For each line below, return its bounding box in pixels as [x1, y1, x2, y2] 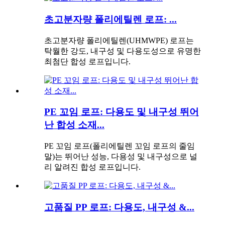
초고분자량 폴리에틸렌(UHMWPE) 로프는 [44, 36, 194, 45]
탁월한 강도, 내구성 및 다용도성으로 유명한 [44, 46, 201, 55]
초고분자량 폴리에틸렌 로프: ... [44, 14, 177, 25]
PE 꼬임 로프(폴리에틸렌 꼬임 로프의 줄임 [44, 142, 195, 151]
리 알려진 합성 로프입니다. [44, 163, 141, 172]
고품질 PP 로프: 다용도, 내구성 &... [44, 201, 194, 212]
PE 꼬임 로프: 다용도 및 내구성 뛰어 [44, 106, 199, 118]
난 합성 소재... [44, 120, 104, 131]
